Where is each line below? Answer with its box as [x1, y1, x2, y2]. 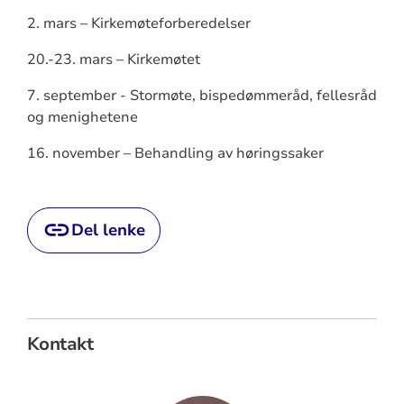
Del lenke [70, 219, 145, 241]
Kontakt [26, 331, 94, 356]
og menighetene [26, 107, 138, 127]
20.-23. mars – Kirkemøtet [26, 50, 200, 69]
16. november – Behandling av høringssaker [26, 143, 324, 163]
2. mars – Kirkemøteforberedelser [26, 14, 251, 33]
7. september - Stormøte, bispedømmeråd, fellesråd [26, 86, 377, 106]
